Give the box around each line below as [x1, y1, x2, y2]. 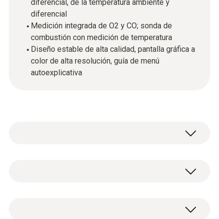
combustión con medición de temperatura [31, 33, 172, 42]
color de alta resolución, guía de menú [31, 56, 159, 66]
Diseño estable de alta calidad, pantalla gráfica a [31, 44, 195, 54]
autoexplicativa [31, 68, 82, 77]
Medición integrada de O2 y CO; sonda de [31, 21, 172, 30]
